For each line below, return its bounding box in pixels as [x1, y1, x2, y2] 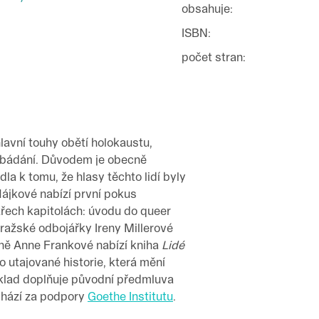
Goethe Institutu [88, 289, 173, 303]
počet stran [182, 50, 243, 64]
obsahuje [182, 1, 230, 16]
